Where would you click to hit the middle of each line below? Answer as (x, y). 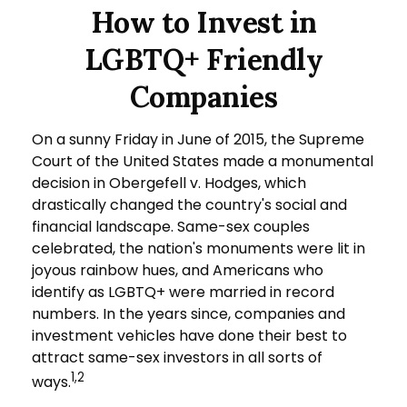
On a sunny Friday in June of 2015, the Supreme (198, 139)
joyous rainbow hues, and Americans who (178, 270)
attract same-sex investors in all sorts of (177, 357)
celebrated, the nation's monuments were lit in (199, 248)
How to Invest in (203, 22)
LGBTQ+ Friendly (203, 60)
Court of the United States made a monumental (203, 161)
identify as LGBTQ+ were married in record (183, 292)
